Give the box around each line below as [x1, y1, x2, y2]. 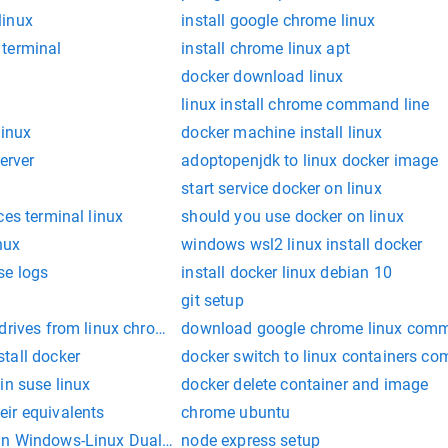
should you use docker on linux [181, 207, 404, 227]
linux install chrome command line [181, 95, 430, 115]
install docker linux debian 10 [181, 263, 392, 283]
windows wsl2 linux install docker [181, 235, 423, 255]
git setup [181, 291, 244, 311]
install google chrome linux [181, 11, 376, 31]
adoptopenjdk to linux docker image [181, 151, 439, 171]
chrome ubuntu [181, 403, 291, 423]
